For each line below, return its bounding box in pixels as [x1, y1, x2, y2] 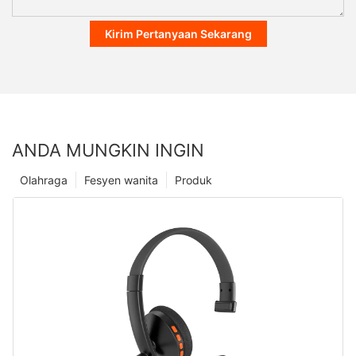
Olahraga [20, 173, 68, 188]
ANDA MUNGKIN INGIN [12, 140, 204, 161]
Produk [175, 173, 212, 188]
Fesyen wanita [84, 173, 158, 188]
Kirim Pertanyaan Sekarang [104, 26, 252, 41]
